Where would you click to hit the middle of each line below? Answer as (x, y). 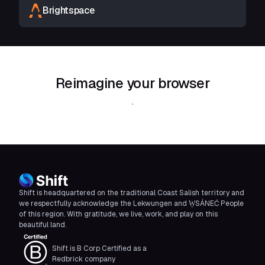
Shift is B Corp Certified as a (99, 248)
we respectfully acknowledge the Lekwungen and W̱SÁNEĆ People (131, 203)
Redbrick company (84, 259)
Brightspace (69, 10)
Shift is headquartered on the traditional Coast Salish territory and (132, 193)
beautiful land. (43, 225)
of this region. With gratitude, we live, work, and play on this (118, 214)
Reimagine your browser (132, 83)
